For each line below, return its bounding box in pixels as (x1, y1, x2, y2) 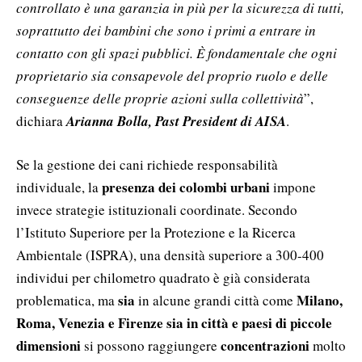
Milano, (297, 289, 343, 310)
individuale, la (16, 177, 102, 196)
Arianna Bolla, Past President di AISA (66, 111, 286, 131)
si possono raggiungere (81, 335, 221, 355)
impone (270, 177, 316, 196)
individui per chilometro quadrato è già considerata (16, 267, 310, 287)
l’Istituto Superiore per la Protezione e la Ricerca (16, 222, 296, 242)
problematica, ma (16, 290, 118, 309)
